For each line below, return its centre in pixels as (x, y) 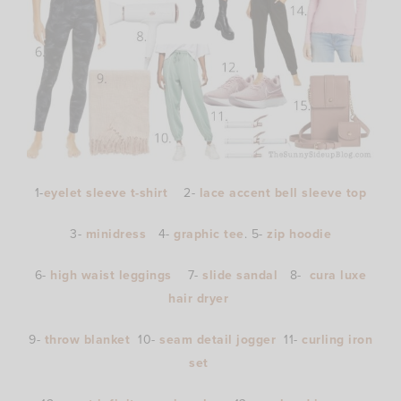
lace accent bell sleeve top (281, 192)
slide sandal (240, 275)
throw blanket (87, 339)
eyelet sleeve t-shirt (107, 192)
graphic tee (209, 234)
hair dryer (200, 298)
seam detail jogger (222, 339)
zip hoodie (297, 234)
